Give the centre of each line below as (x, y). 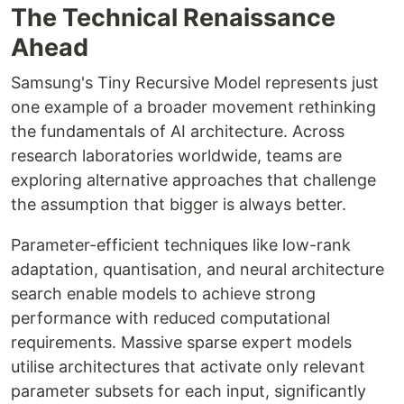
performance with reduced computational (170, 318)
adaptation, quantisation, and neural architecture (197, 270)
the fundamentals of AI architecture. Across (178, 132)
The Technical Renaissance (173, 18)
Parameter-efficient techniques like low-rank (181, 245)
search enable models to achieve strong (163, 294)
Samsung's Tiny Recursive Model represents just (195, 83)
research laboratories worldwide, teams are (176, 156)
